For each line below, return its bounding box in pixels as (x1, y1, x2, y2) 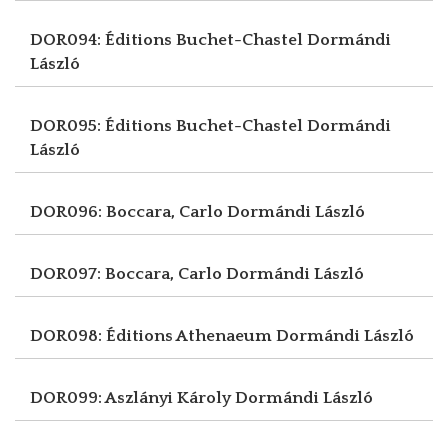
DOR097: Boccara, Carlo (30, 264, 226, 283)
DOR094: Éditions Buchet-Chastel (30, 30, 307, 49)
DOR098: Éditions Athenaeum (30, 326, 276, 345)
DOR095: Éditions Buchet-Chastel (30, 116, 307, 135)
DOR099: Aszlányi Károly (30, 388, 235, 407)
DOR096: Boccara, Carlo (30, 202, 227, 221)
